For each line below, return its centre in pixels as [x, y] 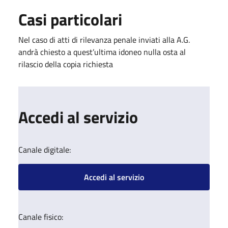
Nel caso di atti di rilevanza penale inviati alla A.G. [104, 39]
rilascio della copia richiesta [66, 64]
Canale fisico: [41, 217]
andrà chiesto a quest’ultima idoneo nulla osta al [102, 52]
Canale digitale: [45, 149]
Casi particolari [70, 19]
